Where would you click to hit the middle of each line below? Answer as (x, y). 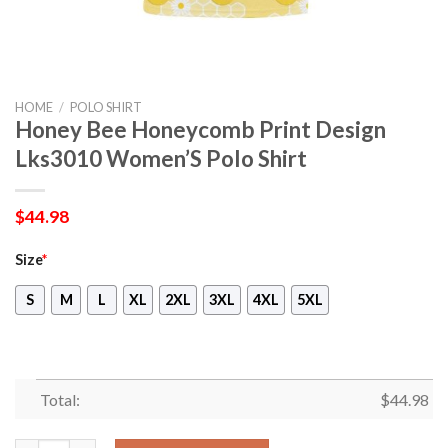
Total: (59, 399)
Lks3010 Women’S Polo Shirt (161, 158)
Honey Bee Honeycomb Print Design (200, 129)
